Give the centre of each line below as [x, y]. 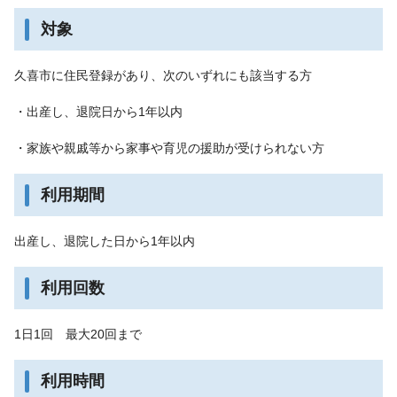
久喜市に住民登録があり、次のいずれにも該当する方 [163, 75]
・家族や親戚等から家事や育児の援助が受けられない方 [169, 148]
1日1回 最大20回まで [78, 334]
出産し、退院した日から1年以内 [105, 241]
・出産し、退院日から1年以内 [98, 111]
